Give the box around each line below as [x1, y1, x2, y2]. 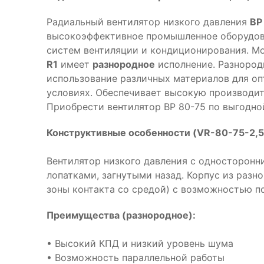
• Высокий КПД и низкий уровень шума [47, 237, 233, 249]
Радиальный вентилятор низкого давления [47, 16, 250, 28]
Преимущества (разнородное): [47, 209, 196, 221]
